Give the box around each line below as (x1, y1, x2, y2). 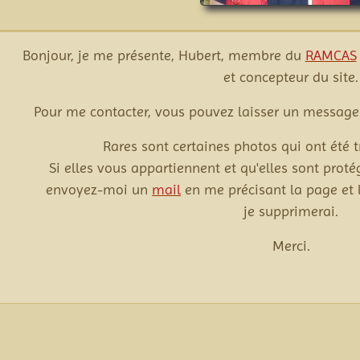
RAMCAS (305, 46, 357, 63)
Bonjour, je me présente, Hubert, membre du (22, 46, 305, 63)
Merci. (272, 236, 310, 254)
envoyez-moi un (46, 180, 153, 198)
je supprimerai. (243, 202, 339, 219)
